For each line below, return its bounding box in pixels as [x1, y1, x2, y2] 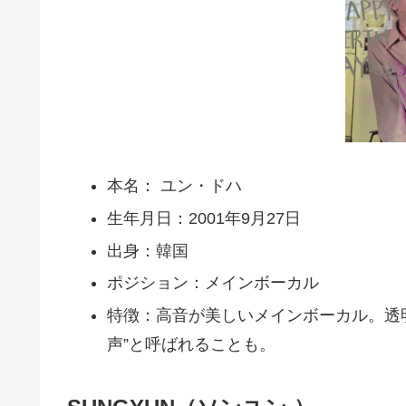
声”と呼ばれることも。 [106, 334, 275, 353]
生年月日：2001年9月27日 [106, 209, 301, 228]
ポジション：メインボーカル [106, 274, 319, 293]
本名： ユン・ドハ [106, 177, 242, 196]
